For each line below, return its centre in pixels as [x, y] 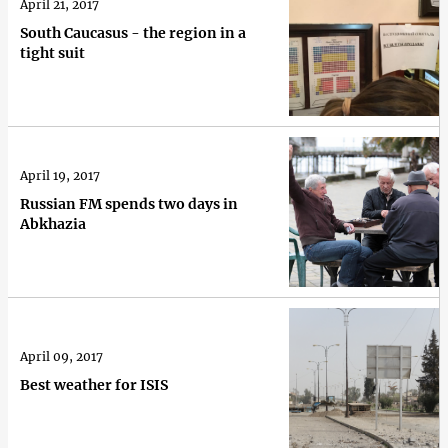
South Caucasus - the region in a [133, 32]
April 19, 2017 [60, 175]
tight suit [52, 52]
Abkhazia [53, 223]
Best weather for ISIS [94, 384]
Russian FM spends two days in [129, 203]
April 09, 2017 [61, 356]
